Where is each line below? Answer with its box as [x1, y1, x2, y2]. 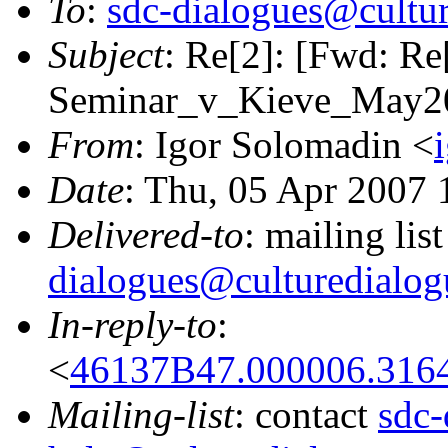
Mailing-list [48, 393, 234, 437]
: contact [234, 393, 378, 437]
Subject [48, 33, 164, 77]
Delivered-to [48, 213, 244, 257]
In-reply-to [48, 303, 217, 347]
